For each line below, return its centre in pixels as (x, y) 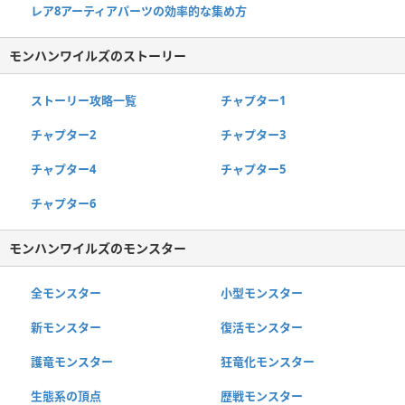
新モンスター (66, 328)
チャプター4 (63, 170)
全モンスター (66, 293)
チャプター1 (253, 101)
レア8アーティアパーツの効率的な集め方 (139, 11)
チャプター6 (63, 204)
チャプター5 (253, 170)
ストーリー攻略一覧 (84, 101)
